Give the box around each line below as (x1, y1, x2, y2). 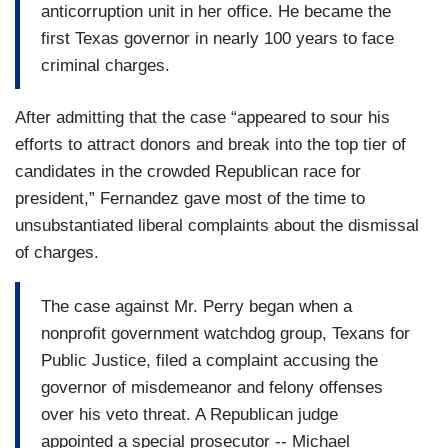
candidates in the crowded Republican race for (15, 162, 361, 182)
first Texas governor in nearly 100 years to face (41, 28, 394, 48)
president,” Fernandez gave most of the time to (15, 189, 365, 209)
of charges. (15, 243, 99, 263)
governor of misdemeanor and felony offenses (41, 377, 383, 397)
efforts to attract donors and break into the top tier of (15, 135, 406, 155)
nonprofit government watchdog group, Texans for (41, 323, 410, 343)
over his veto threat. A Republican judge (41, 404, 338, 424)
